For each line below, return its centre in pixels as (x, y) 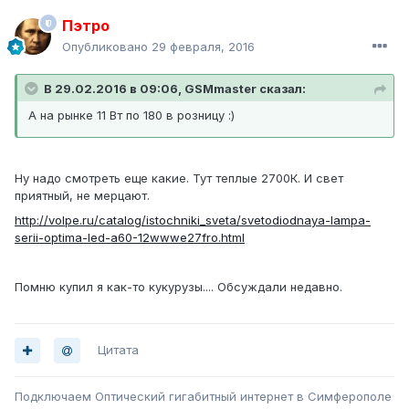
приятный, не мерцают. (82, 196)
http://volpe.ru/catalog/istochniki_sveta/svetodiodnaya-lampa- (193, 220)
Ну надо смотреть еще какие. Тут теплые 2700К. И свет (179, 178)
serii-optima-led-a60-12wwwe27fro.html (130, 238)
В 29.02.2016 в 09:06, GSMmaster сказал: (175, 89)
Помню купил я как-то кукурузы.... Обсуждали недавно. (178, 287)
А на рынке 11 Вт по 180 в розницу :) (131, 115)
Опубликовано (107, 47)
